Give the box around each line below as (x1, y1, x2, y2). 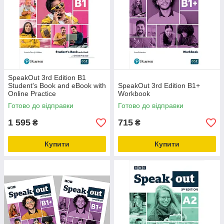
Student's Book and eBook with (8, 81, 106, 89)
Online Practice (8, 89, 56, 97)
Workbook (118, 89, 150, 97)
